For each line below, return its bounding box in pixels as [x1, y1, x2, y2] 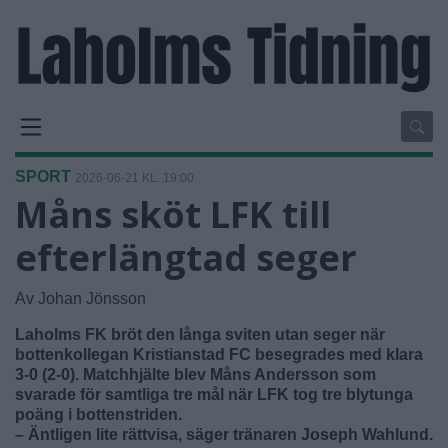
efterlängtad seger [15, 232, 357, 282]
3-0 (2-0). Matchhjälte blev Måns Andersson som [15, 365, 376, 383]
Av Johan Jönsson [15, 289, 146, 307]
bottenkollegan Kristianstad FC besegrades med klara [15, 345, 423, 363]
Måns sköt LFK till [15, 189, 331, 239]
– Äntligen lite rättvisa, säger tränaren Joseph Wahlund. [15, 425, 433, 443]
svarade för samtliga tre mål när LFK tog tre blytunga [15, 385, 413, 403]
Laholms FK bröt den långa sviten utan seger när [15, 325, 385, 343]
